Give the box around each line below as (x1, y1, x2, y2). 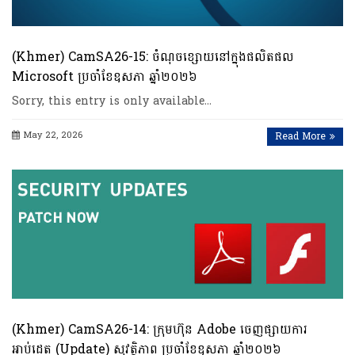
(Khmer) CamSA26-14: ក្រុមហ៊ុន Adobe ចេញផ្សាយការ (12, 317, 307, 341)
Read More (275, 127, 326, 145)
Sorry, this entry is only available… (12, 90, 212, 111)
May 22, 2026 (24, 127, 82, 143)
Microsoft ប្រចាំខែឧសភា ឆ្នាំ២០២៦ (12, 64, 197, 88)
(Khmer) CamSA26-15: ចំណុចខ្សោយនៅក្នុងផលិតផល (12, 44, 294, 68)
